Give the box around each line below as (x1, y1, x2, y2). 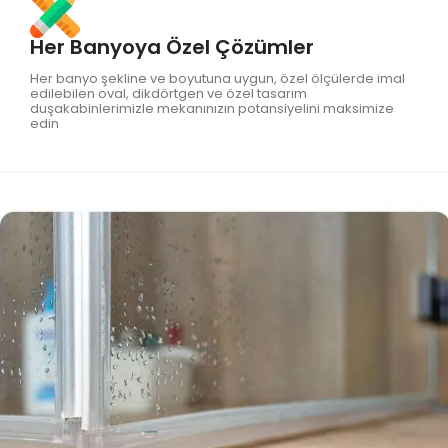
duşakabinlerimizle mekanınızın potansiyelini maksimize (30, 98, 394, 118)
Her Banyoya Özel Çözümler (30, 32, 314, 61)
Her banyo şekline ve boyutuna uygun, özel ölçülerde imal (30, 68, 405, 88)
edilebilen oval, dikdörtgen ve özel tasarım (30, 83, 307, 103)
